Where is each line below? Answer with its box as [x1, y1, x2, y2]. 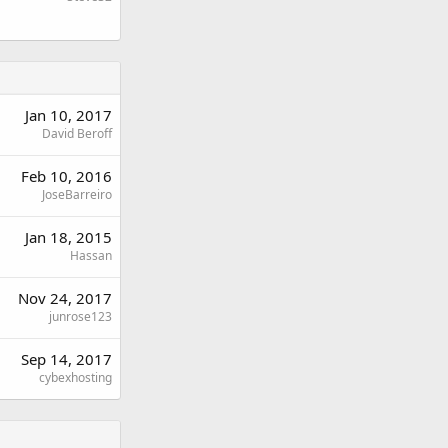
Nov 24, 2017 [18, 287, 112, 308]
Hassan [70, 246, 112, 264]
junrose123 [49, 307, 112, 325]
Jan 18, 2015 [25, 226, 112, 247]
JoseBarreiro [42, 185, 112, 203]
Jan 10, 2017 [25, 104, 112, 125]
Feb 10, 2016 [21, 165, 112, 186]
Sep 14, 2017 [21, 348, 112, 369]
